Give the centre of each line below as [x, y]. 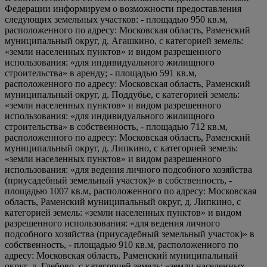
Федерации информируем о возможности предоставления [123, 9]
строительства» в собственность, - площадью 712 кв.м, [116, 127]
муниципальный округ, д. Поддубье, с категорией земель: [122, 94]
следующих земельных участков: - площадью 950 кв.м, [116, 19]
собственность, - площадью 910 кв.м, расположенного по [122, 245]
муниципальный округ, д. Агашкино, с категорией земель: [124, 41]
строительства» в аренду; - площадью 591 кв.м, [101, 73]
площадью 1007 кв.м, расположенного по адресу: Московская [131, 191]
